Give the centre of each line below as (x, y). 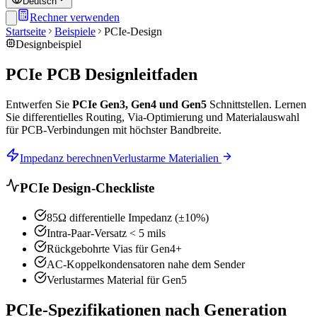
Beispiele (75, 31)
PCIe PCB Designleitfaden (102, 74)
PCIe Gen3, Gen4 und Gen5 (139, 104)
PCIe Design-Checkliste (87, 188)
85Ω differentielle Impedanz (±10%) (128, 218)
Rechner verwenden (75, 17)
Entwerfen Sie (39, 104)
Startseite (26, 31)
